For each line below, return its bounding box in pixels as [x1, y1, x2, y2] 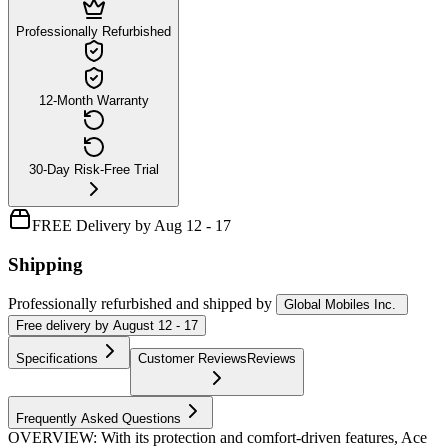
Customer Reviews [138, 351, 247, 367]
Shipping [8, 253, 83, 275]
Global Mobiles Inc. [284, 297, 396, 313]
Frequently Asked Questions [16, 411, 181, 427]
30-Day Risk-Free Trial [28, 161, 159, 177]
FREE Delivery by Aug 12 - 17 [32, 216, 231, 234]
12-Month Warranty [38, 92, 149, 108]
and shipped [176, 295, 252, 313]
